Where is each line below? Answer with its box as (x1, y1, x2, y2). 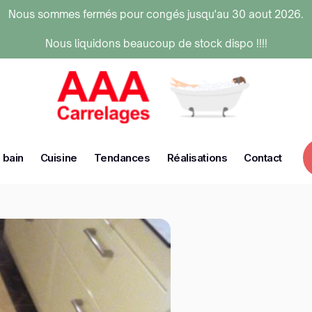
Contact (244, 150, 283, 164)
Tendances (93, 150, 150, 164)
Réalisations (166, 150, 228, 164)
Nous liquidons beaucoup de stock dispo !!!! (45, 37, 267, 50)
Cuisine (40, 150, 77, 164)
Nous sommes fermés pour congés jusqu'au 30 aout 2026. (8, 8, 304, 21)
